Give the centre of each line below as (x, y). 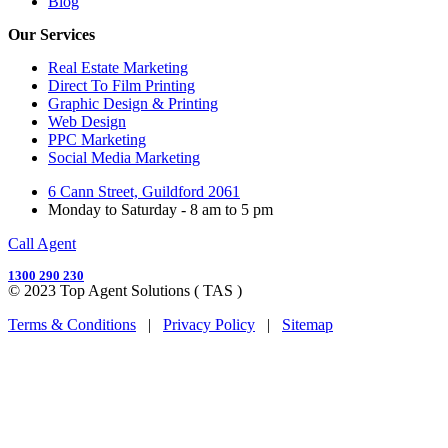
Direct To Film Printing (121, 85)
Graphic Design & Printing (133, 103)
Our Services (51, 34)
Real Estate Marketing (118, 67)
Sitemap (307, 324)
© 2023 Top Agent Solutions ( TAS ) (125, 290)
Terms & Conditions (72, 324)
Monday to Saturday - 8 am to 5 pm (160, 209)
